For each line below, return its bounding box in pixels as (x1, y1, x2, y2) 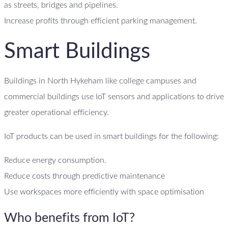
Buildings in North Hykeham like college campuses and (4, 77, 196, 85)
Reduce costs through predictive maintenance (4, 172, 165, 181)
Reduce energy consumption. (4, 156, 106, 165)
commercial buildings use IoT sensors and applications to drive (4, 93, 224, 101)
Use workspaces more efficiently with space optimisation (4, 188, 204, 196)
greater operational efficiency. (4, 108, 109, 117)
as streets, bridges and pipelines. (4, 1, 118, 10)
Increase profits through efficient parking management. (4, 17, 197, 25)
